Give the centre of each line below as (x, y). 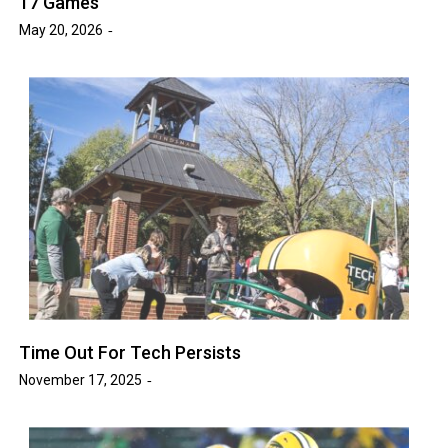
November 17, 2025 (81, 379)
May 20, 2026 (61, 29)
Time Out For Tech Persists (130, 352)
